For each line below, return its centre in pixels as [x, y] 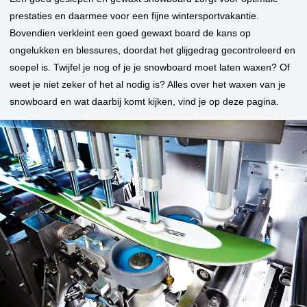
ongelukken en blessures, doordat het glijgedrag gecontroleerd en [152, 50]
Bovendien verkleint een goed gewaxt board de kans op [130, 33]
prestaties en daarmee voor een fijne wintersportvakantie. [134, 15]
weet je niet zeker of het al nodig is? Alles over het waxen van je [148, 84]
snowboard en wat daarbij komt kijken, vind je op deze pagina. [144, 101]
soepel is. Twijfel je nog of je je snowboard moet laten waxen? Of [150, 67]
